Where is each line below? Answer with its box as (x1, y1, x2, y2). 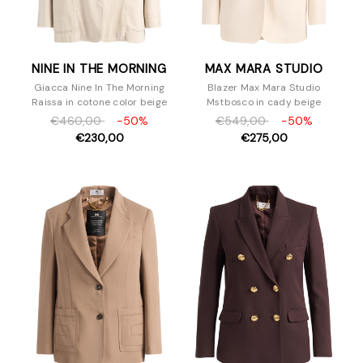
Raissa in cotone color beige (32, 95, 167, 109)
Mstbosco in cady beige (206, 95, 322, 109)
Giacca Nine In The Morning (33, 80, 165, 94)
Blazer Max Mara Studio (207, 80, 321, 94)
